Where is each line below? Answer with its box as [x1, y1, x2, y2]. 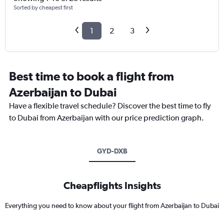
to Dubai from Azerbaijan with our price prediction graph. [9, 113, 204, 123]
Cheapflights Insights [63, 179, 161, 191]
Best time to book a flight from [9, 69, 174, 83]
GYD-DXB [96, 147, 127, 155]
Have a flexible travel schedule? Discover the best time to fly [9, 101, 211, 111]
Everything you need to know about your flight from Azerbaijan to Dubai [5, 201, 219, 210]
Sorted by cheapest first [13, 4, 73, 11]
